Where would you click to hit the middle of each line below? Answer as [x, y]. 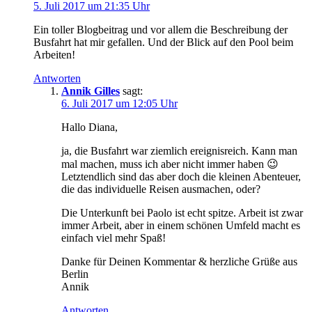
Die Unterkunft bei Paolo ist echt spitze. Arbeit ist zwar [182, 213]
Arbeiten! [54, 55]
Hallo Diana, [89, 127]
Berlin [75, 274]
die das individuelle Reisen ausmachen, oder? [161, 189]
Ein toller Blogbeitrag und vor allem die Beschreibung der [161, 30]
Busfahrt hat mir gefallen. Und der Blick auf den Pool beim [163, 42]
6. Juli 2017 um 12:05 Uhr [119, 104]
